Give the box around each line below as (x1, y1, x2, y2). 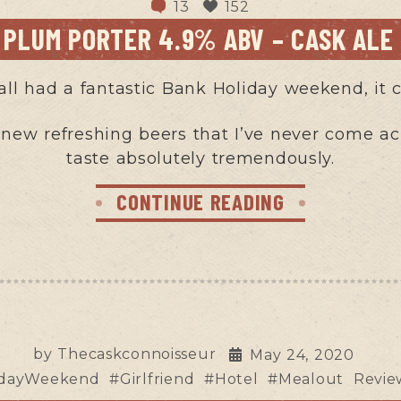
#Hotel (204, 370, 259, 388)
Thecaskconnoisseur (57, 345, 217, 363)
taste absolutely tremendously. (66, 148, 335, 168)
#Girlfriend (109, 370, 195, 388)
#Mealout (268, 370, 344, 388)
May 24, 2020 (250, 346, 354, 363)
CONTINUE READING (116, 187, 285, 215)
